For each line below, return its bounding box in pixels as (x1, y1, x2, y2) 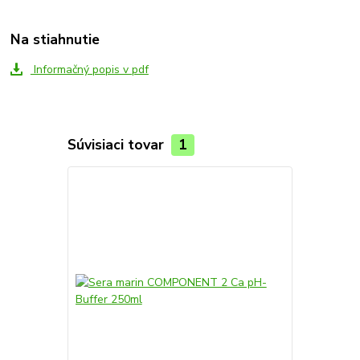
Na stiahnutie (10, 29, 100, 49)
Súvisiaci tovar (67, 134, 168, 154)
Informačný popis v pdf (30, 62, 149, 78)
